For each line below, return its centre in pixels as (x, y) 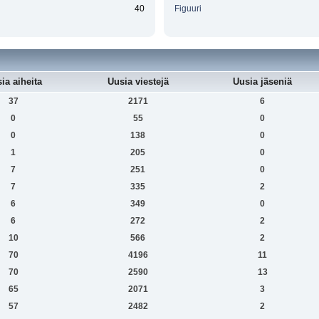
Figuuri (188, 9)
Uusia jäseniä (263, 81)
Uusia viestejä (138, 81)
